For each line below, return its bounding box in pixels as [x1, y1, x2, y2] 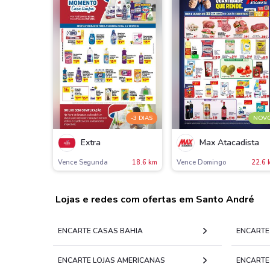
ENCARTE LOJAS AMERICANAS [58, 256, 165, 265]
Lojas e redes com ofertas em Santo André [55, 193, 254, 206]
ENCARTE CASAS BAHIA [58, 226, 143, 236]
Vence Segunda [58, 157, 108, 167]
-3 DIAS [131, 114, 153, 123]
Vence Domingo [177, 157, 227, 167]
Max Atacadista [199, 137, 260, 149]
